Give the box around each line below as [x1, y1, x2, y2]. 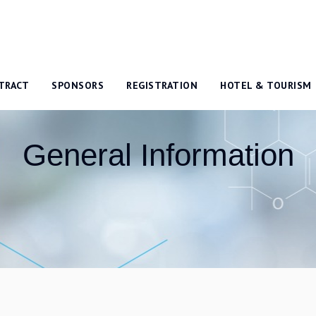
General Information [22, 138, 294, 172]
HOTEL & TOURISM [220, 79, 312, 92]
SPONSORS [51, 79, 104, 92]
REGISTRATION [126, 79, 198, 92]
